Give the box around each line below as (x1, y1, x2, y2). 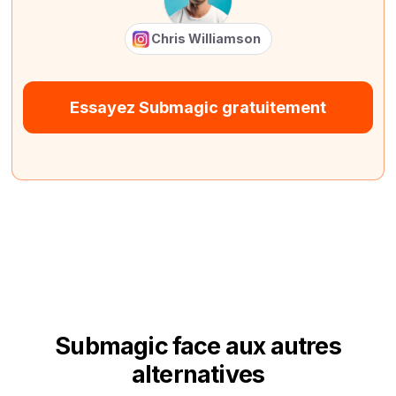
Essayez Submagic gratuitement (70, 98, 326, 117)
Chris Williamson (150, 30, 261, 46)
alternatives (131, 360, 265, 389)
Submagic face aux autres (55, 331, 341, 361)
